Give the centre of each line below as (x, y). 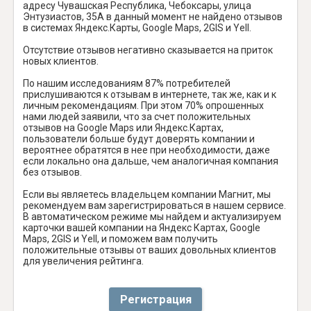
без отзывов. (52, 172)
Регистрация (155, 299)
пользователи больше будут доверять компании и (139, 138)
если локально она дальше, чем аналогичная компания (151, 161)
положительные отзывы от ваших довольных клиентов (150, 250)
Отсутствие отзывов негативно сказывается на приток (148, 50)
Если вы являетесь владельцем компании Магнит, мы (147, 194)
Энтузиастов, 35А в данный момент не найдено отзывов (153, 16)
